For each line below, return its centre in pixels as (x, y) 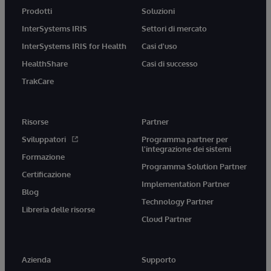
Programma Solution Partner (194, 166)
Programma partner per (185, 139)
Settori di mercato (174, 28)
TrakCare (38, 81)
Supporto (159, 259)
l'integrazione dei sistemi (186, 149)
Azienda (36, 259)
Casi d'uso (159, 46)
